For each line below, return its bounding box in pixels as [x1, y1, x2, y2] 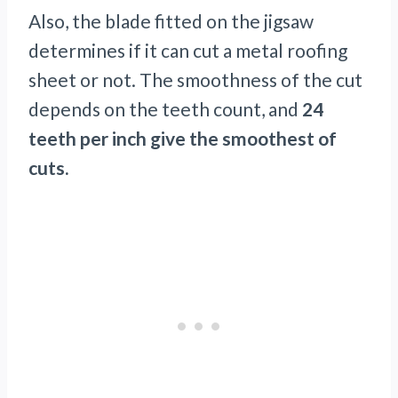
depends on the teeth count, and [28, 98, 302, 121]
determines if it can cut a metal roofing [28, 39, 347, 62]
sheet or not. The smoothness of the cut [28, 68, 362, 92]
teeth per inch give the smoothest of [28, 127, 337, 150]
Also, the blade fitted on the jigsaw [28, 10, 314, 33]
